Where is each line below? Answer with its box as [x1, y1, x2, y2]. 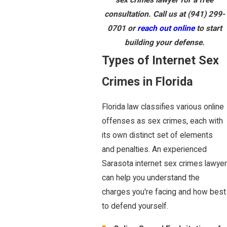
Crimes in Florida [102, 74, 193, 89]
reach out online [137, 23, 195, 33]
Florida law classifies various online [102, 102, 224, 112]
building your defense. [124, 37, 205, 47]
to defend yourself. [102, 202, 168, 211]
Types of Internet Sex [102, 53, 219, 67]
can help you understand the [102, 173, 200, 183]
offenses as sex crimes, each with [102, 117, 223, 126]
